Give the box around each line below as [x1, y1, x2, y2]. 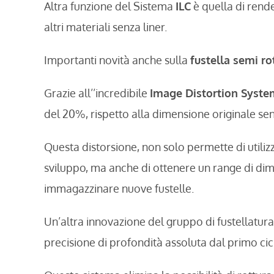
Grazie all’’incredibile [44, 86, 150, 100]
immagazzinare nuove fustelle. [44, 182, 194, 196]
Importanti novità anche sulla [44, 53, 190, 67]
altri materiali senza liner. [44, 20, 167, 34]
